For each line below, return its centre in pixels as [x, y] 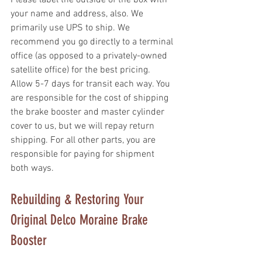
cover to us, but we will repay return [84, 126]
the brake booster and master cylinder [89, 112]
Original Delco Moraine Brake [81, 220]
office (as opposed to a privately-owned [90, 56]
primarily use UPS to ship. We [71, 28]
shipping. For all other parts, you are [84, 140]
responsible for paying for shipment [84, 154]
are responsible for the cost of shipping [91, 98]
